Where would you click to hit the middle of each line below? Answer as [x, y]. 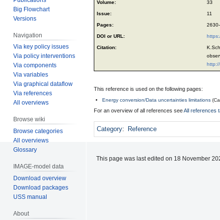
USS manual [30, 197]
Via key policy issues [41, 47]
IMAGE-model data [39, 167]
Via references [33, 94]
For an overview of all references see [139, 111]
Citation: [107, 48]
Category [110, 129]
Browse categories [38, 131]
